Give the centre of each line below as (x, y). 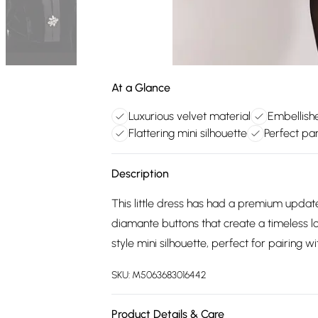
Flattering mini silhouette (188, 133)
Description (140, 174)
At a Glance (141, 88)
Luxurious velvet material (190, 116)
